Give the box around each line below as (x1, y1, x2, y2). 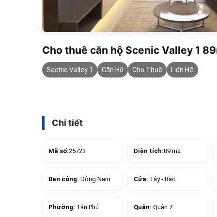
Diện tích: (134, 147, 164, 155)
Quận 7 (153, 203, 172, 211)
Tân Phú (77, 203, 99, 211)
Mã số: (48, 147, 69, 155)
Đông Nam (80, 175, 110, 183)
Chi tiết (52, 117, 83, 128)
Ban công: (48, 175, 80, 183)
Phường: (48, 203, 77, 211)
